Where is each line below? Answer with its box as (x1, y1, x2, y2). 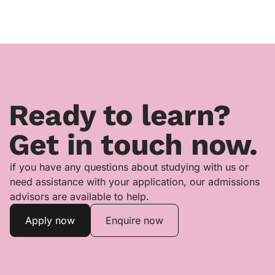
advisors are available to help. (10, 190, 149, 203)
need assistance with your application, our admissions (10, 176, 260, 188)
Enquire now (106, 214, 163, 227)
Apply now (25, 214, 75, 227)
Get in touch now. (9, 127, 258, 163)
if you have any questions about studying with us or (10, 161, 249, 174)
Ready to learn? (9, 98, 231, 133)
